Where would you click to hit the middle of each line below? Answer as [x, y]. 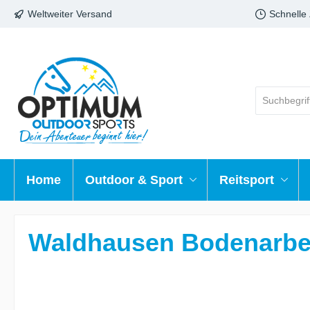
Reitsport [247, 180]
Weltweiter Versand [70, 13]
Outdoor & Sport [134, 180]
